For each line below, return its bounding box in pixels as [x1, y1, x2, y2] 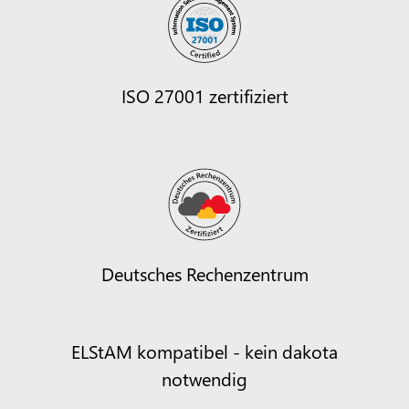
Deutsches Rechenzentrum [100, 259, 309, 286]
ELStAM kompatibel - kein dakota [71, 337, 338, 363]
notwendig [162, 364, 247, 391]
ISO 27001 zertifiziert [121, 81, 288, 108]
